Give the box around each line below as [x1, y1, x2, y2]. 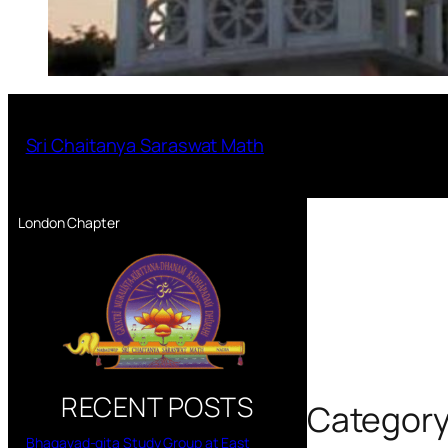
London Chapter [18, 212, 120, 232]
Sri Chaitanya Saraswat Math [25, 133, 264, 158]
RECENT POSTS [61, 387, 254, 425]
